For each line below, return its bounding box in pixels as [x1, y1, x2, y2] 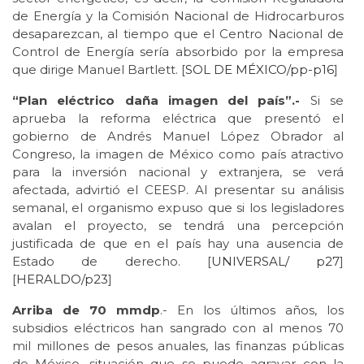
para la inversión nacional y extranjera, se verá [12, 163, 344, 180]
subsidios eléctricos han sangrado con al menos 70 [12, 319, 344, 336]
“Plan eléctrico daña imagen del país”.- [12, 92, 301, 108]
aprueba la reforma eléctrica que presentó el [12, 110, 344, 126]
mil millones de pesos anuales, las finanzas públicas [12, 337, 344, 353]
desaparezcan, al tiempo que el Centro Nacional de [12, 25, 344, 41]
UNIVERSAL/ [210, 253, 289, 269]
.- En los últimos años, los [160, 301, 344, 318]
